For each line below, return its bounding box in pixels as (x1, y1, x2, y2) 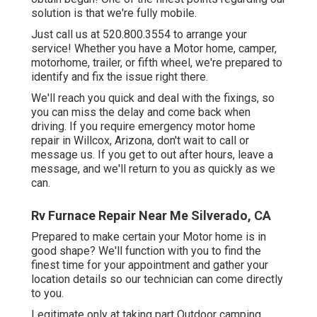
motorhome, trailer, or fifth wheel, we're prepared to (31, 56, 282, 70)
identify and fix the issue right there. (31, 70, 208, 84)
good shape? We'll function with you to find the (31, 244, 261, 258)
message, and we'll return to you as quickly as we (31, 162, 275, 176)
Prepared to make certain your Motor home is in (31, 230, 266, 244)
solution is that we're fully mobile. (31, 6, 197, 21)
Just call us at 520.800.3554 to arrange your (31, 28, 247, 42)
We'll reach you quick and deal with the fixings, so (31, 91, 275, 105)
